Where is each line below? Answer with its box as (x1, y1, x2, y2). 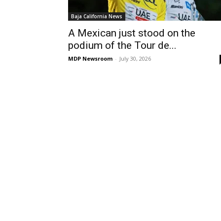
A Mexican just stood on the (68, 27, 195, 39)
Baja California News (71, 13, 122, 20)
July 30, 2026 (119, 55, 151, 62)
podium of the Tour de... (68, 39, 177, 51)
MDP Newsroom (68, 55, 112, 62)
